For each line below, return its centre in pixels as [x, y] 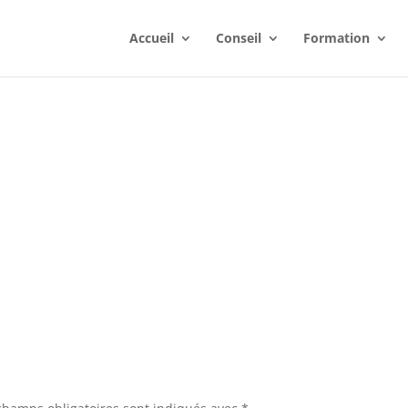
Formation [336, 38]
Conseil [238, 38]
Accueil [151, 38]
